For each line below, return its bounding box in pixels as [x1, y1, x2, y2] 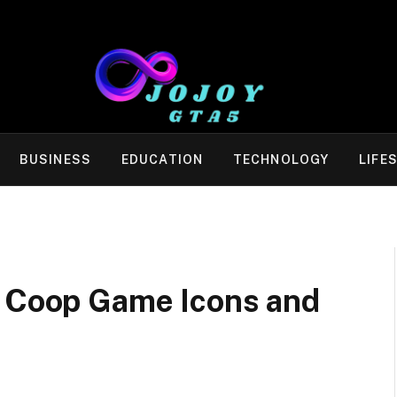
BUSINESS [19, 152, 91, 167]
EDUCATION [121, 152, 203, 167]
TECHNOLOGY [233, 152, 330, 167]
